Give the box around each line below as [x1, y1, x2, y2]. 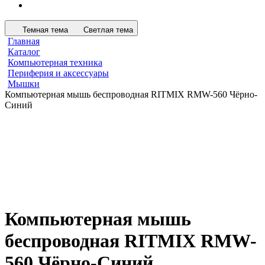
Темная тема [22, 25, 68, 34]
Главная [8, 36, 40, 46]
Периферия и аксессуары [8, 68, 109, 78]
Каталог [8, 47, 40, 57]
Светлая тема [83, 25, 133, 34]
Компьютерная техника [8, 57, 102, 67]
